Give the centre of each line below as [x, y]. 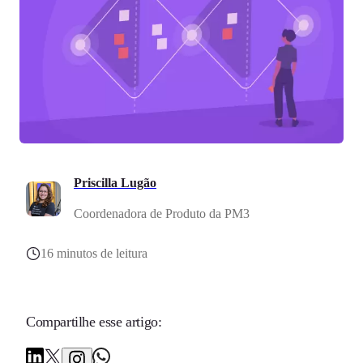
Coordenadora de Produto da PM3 [162, 214]
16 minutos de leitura [94, 254]
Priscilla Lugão [115, 183]
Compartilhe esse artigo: [94, 322]
